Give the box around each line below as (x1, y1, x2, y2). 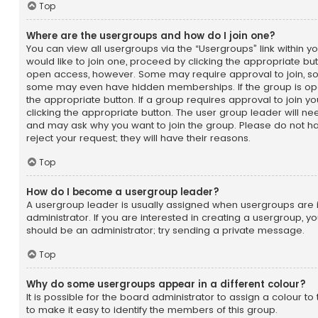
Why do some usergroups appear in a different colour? (26, 277, 306, 291)
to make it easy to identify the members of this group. (26, 302, 278, 317)
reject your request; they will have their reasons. (26, 131, 251, 146)
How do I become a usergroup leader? (26, 185, 219, 199)
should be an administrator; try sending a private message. (26, 224, 305, 238)
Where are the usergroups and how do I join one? (26, 29, 275, 43)
